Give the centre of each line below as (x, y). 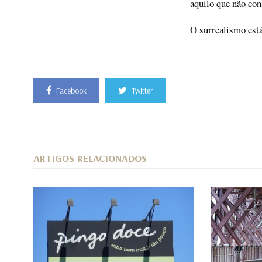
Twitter (142, 91)
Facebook (71, 91)
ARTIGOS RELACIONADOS (90, 158)
